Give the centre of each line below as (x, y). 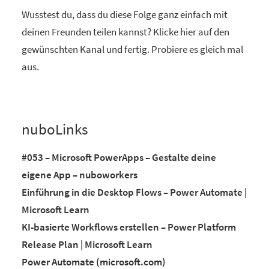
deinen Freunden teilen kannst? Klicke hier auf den (125, 32)
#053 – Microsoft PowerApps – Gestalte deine (119, 158)
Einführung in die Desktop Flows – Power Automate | (134, 192)
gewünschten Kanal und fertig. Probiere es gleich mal (132, 50)
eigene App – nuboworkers (80, 175)
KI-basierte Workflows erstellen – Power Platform (129, 227)
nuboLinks (55, 129)
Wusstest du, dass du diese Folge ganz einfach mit (125, 15)
